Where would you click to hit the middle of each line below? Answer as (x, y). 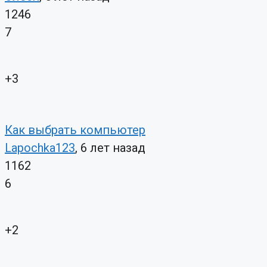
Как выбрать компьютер (75, 130)
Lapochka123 (40, 148)
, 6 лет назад (110, 148)
